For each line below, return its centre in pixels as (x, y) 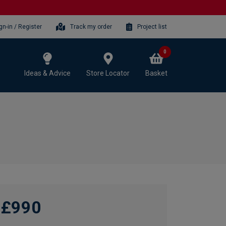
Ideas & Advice (47, 73)
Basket (156, 73)
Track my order (91, 26)
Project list (152, 26)
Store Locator (108, 73)
